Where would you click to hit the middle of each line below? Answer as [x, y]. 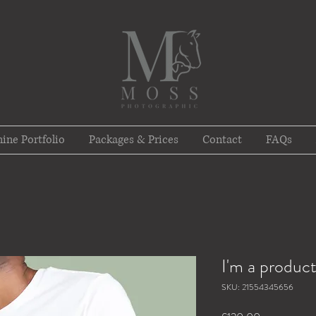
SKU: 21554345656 [257, 287]
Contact [222, 140]
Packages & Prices [134, 140]
